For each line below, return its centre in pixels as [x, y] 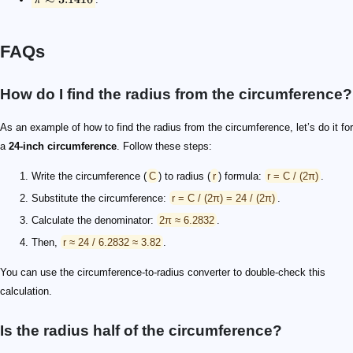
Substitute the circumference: [100, 198]
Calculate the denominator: [94, 220]
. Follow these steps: [164, 146]
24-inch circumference [63, 146]
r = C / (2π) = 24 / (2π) [223, 198]
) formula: [242, 176]
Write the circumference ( [89, 176]
